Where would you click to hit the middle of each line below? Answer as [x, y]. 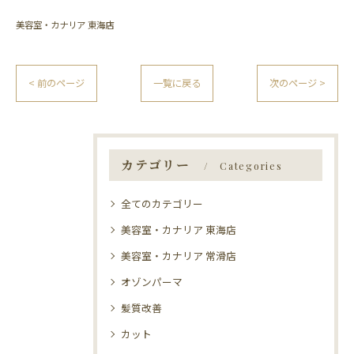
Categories [251, 166]
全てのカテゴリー [162, 203]
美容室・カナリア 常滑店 [179, 256]
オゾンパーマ [152, 282]
